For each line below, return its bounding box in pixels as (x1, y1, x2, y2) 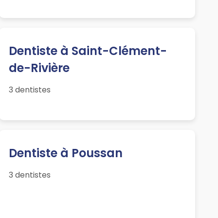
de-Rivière (8, 60, 70, 76)
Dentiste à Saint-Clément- (8, 43, 167, 59)
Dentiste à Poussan (8, 145, 123, 162)
